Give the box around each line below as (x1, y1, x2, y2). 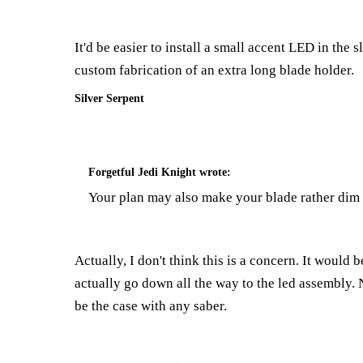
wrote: (196, 166, 231, 179)
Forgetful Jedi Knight (88, 166, 196, 179)
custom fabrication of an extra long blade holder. (75, 62, 354, 78)
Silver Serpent (75, 92, 144, 105)
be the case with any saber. (75, 297, 227, 314)
